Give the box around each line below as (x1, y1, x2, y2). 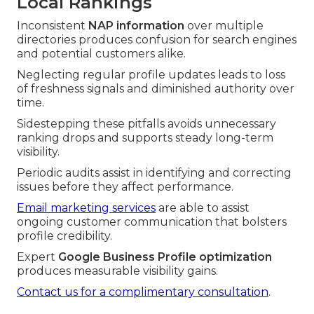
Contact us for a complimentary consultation (17, 285, 268, 299)
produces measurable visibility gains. (17, 264, 218, 278)
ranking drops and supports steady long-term (17, 130, 273, 144)
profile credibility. (17, 228, 112, 243)
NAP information (88, 18, 184, 32)
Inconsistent (17, 18, 88, 32)
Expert (17, 250, 58, 264)
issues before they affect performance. (17, 179, 233, 193)
